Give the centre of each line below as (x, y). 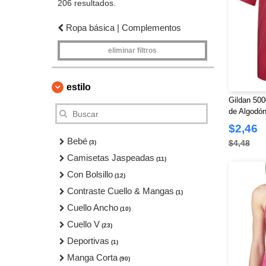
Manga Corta (92, 257)
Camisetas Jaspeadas (111, 158)
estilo (79, 87)
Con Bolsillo (90, 174)
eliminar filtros (132, 50)
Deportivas (88, 241)
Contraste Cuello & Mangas (121, 191)
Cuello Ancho (93, 208)
